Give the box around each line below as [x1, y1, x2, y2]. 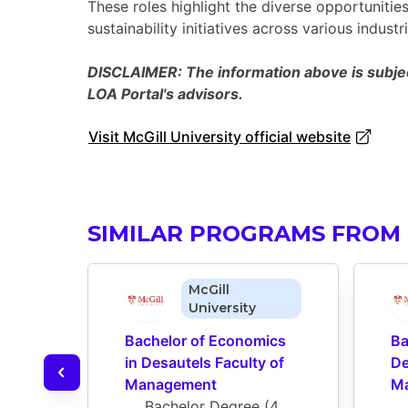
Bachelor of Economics [125, 331, 286, 351]
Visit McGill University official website [88, 127, 351, 147]
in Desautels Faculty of [125, 353, 284, 372]
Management [125, 375, 217, 394]
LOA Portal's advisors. [87, 85, 243, 104]
